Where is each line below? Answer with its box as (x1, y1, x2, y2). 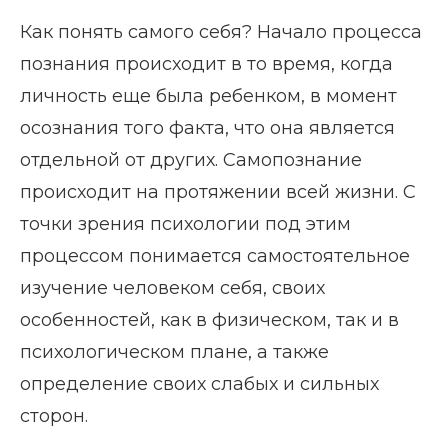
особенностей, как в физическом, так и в (20, 308, 399, 331)
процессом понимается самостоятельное (20, 244, 410, 267)
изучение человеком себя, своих (20, 276, 325, 299)
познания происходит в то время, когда (20, 52, 393, 75)
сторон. (20, 404, 88, 427)
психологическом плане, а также (20, 340, 329, 363)
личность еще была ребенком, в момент (20, 84, 397, 107)
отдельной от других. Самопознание (20, 148, 362, 171)
